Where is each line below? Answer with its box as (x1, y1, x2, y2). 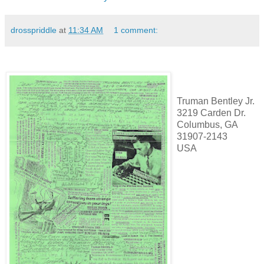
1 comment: (114, 25, 159, 35)
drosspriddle (11, 25, 57, 35)
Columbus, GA (177, 120, 238, 130)
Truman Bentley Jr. (177, 96, 255, 107)
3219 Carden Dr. (177, 108, 246, 118)
